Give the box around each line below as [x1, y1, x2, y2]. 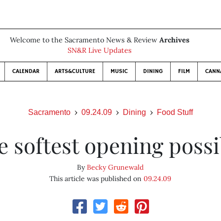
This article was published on [49, 174, 144, 183]
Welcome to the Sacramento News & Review [10, 36, 159, 44]
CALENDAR [12, 68, 39, 75]
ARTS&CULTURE [55, 68, 95, 75]
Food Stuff [157, 108, 193, 116]
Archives [159, 36, 189, 44]
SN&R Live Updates [68, 46, 132, 55]
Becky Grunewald [87, 163, 144, 172]
